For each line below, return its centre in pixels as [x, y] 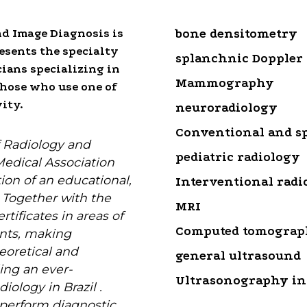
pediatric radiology [238, 158]
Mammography [225, 84]
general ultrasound [238, 256]
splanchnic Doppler [239, 59]
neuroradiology [226, 108]
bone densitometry [236, 34]
